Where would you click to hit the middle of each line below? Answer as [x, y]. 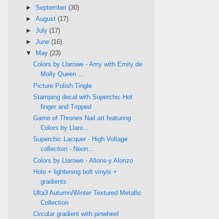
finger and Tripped [66, 107]
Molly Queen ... [63, 74]
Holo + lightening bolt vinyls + [76, 172]
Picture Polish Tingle [63, 86]
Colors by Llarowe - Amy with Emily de [88, 65]
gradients [54, 181]
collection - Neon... [67, 149]
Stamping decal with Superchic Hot [83, 97]
